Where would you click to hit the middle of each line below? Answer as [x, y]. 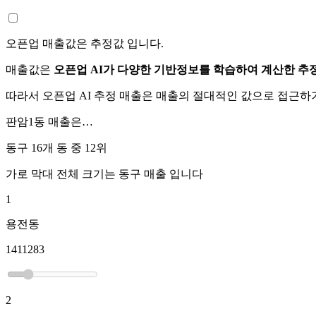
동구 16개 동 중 [45, 147]
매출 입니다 [172, 174]
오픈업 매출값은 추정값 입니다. [85, 43]
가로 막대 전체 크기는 [62, 174]
